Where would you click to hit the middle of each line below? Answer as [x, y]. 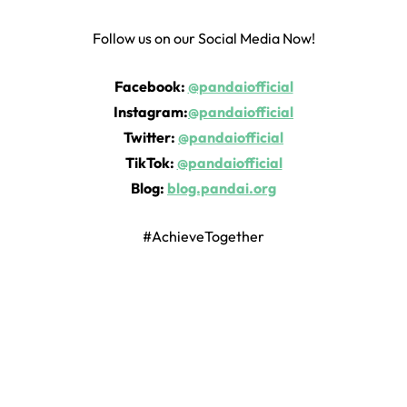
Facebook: [151, 87]
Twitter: [151, 138]
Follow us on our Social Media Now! [203, 39]
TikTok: [151, 163]
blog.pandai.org [222, 189]
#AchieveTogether [203, 237]
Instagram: [151, 112]
